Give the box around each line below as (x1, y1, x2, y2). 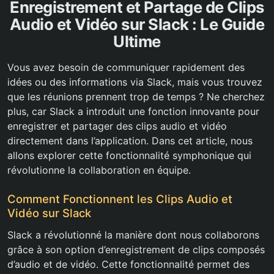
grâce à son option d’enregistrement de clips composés (7, 243, 265, 256)
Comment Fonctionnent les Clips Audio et (7, 192, 232, 206)
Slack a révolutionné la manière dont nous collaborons (7, 229, 259, 242)
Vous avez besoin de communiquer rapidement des (7, 61, 245, 74)
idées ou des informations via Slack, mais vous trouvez (7, 76, 262, 89)
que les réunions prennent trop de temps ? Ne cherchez (7, 91, 265, 103)
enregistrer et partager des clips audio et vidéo (7, 120, 227, 133)
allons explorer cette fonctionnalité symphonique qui (7, 149, 251, 162)
